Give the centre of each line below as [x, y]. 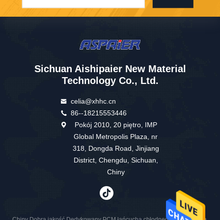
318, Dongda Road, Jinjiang [116, 149]
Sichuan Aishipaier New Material [110, 69]
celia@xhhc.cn [94, 101]
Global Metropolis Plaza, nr [116, 137]
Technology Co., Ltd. [110, 81]
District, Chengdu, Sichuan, [116, 160]
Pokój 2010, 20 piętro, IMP [116, 125]
